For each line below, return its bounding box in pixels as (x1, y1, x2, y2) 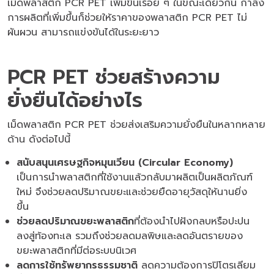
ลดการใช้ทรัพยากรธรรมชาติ (17, 257, 141, 273)
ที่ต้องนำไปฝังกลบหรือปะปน (134, 213, 250, 229)
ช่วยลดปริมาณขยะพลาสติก (17, 213, 134, 229)
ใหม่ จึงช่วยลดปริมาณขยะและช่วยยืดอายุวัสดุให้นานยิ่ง (17, 184, 247, 199)
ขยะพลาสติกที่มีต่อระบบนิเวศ (17, 243, 140, 258)
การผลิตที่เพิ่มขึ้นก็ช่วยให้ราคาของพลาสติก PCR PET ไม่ (7, 10, 247, 25)
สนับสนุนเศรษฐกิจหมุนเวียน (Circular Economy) (17, 155, 233, 170)
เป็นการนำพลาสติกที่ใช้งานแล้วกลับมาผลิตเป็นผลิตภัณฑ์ (17, 169, 253, 185)
